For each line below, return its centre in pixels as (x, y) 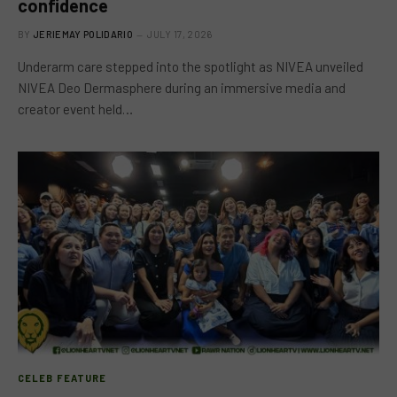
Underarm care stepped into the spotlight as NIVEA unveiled (191, 66)
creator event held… (75, 109)
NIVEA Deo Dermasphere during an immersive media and (182, 88)
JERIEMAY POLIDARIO (83, 34)
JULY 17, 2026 (180, 34)
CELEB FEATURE (62, 378)
